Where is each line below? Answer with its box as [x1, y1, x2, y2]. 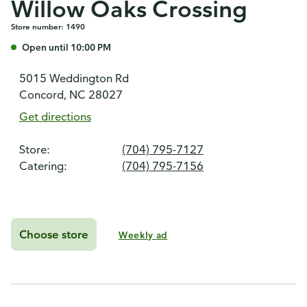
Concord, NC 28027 [19, 88, 123, 101]
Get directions [19, 110, 91, 123]
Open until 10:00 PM [22, 41, 111, 53]
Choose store [19, 228, 88, 241]
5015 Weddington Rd [19, 71, 129, 85]
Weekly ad [118, 228, 168, 241]
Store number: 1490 [11, 21, 85, 32]
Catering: [19, 159, 67, 173]
